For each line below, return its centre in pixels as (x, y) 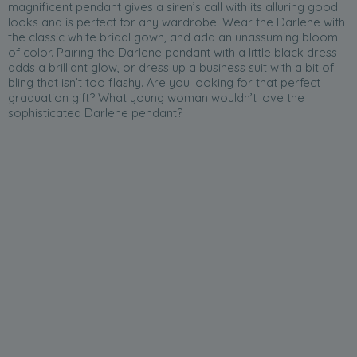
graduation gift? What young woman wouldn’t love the (156, 98)
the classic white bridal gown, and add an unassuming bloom (173, 37)
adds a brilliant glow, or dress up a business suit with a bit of (171, 68)
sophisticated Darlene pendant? (95, 113)
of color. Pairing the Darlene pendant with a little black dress (173, 53)
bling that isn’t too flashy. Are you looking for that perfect (164, 83)
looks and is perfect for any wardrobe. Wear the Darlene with (177, 22)
